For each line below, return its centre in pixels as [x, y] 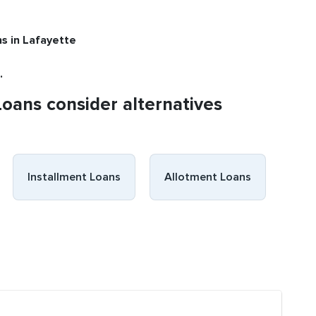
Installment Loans [74, 177]
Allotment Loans [208, 177]
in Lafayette [43, 40]
